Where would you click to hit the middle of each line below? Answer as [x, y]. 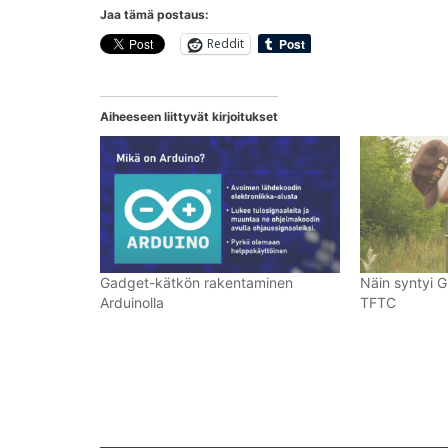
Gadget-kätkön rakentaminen [196, 282]
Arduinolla [132, 302]
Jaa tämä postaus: [154, 14]
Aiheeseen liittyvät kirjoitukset [189, 116]
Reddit [225, 44]
